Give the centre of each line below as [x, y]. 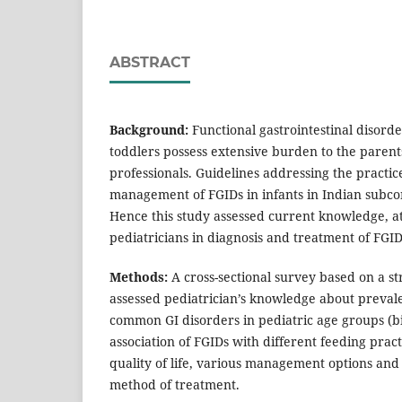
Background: [149, 130]
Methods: [139, 277]
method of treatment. [175, 385]
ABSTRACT [150, 63]
